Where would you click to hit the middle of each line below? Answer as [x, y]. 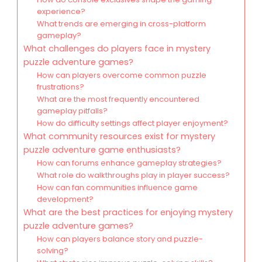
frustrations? [60, 87]
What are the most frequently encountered [118, 99]
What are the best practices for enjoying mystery [128, 213]
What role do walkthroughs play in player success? [133, 175]
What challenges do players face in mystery [117, 49]
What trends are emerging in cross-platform [121, 24]
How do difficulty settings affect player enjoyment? [132, 123]
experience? [61, 12]
